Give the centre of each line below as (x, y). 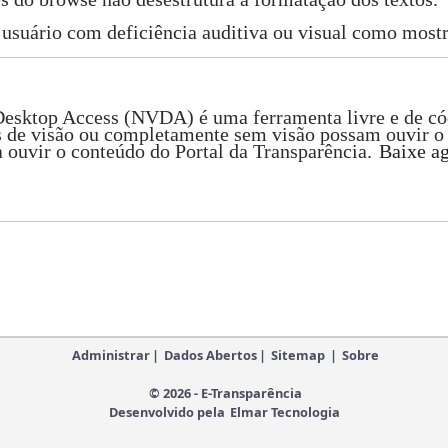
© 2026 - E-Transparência (225, 393)
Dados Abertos (210, 355)
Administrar (111, 355)
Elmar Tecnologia (285, 412)
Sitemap (298, 355)
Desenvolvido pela (168, 412)
